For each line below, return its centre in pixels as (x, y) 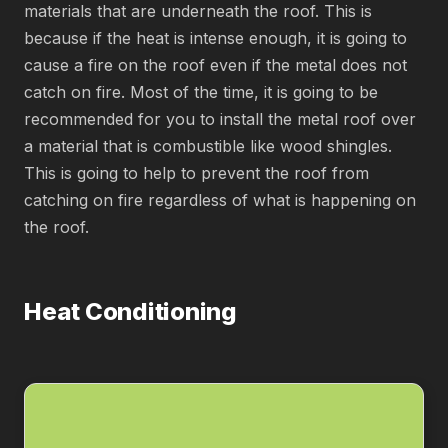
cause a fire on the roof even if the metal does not (215, 65)
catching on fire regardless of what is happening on (220, 200)
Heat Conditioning (130, 311)
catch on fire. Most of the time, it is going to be (201, 92)
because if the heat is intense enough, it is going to (215, 38)
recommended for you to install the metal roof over (220, 119)
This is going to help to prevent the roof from (196, 173)
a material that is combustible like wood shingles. (208, 146)
